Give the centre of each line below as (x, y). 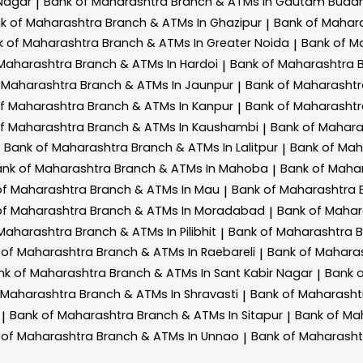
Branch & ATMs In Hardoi (147, 64)
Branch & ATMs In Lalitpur (205, 148)
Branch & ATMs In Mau (155, 189)
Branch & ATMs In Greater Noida (196, 43)
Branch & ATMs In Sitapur (210, 315)
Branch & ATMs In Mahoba (191, 169)
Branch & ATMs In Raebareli (176, 252)
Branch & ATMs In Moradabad (177, 210)
